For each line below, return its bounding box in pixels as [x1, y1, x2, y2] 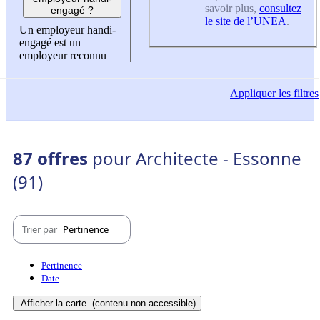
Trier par [22, 222, 59, 236]
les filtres [276, 86, 319, 99]
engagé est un [19, 36, 81, 49]
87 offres [13, 146, 92, 171]
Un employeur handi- [19, 23, 116, 36]
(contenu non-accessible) [89, 298, 196, 309]
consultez [259, 2, 301, 15]
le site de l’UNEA [205, 15, 286, 28]
